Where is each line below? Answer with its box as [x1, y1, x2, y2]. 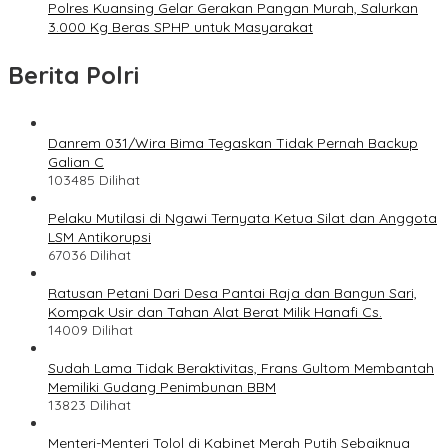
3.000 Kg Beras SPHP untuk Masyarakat [48, 18, 313, 37]
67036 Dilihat [48, 246, 131, 265]
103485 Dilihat [48, 171, 140, 190]
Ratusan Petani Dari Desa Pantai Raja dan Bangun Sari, [48, 284, 417, 303]
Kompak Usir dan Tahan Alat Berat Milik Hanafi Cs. [48, 303, 382, 322]
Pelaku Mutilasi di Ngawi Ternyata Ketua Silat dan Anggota [48, 209, 437, 228]
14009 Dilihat [48, 321, 133, 340]
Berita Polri [8, 60, 139, 91]
